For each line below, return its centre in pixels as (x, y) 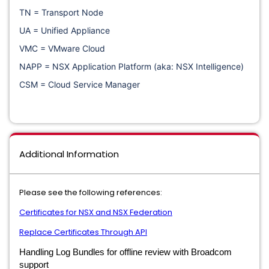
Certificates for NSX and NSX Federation (96, 212)
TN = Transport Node (61, 12)
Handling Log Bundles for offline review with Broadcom (125, 252)
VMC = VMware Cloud (62, 48)
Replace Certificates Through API (83, 232)
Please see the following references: (91, 192)
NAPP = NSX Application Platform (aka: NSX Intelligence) (131, 66)
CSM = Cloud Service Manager (80, 84)
